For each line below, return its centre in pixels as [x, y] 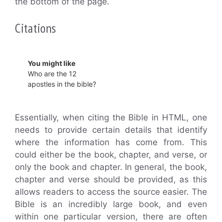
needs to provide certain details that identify [111, 130]
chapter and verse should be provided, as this [111, 179]
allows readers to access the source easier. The [111, 192]
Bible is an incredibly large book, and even [111, 204]
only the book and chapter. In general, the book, [111, 167]
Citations [35, 28]
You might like [52, 63]
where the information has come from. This [111, 142]
